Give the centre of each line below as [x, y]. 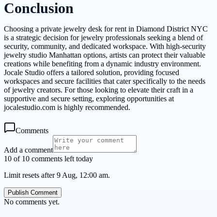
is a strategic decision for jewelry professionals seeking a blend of [103, 37]
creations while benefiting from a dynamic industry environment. [102, 63]
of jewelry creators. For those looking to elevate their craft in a [99, 90]
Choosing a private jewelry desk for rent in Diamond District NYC [106, 29]
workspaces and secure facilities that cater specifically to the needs [105, 81]
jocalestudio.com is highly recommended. [67, 107]
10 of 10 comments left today [48, 158]
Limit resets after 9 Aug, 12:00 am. [57, 175]
